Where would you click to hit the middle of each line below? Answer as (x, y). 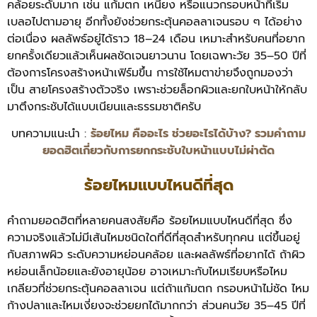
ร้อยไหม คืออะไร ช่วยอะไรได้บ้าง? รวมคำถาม (198, 134)
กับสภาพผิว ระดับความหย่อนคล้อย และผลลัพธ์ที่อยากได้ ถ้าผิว (156, 254)
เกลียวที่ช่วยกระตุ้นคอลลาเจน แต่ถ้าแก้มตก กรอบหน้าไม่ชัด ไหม (158, 288)
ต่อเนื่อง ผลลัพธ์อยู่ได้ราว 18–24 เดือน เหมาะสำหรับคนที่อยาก (156, 39)
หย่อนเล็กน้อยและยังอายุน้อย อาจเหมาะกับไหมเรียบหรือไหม (147, 271)
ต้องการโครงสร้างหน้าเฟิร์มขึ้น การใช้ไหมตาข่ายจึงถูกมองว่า (150, 73)
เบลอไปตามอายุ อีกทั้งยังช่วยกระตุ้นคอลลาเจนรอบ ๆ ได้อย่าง (155, 22)
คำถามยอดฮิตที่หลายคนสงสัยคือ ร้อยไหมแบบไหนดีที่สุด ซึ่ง (150, 220)
